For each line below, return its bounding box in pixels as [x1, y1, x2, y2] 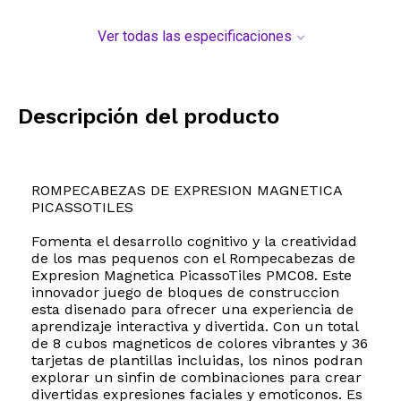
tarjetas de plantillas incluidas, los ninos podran [31, 352, 363, 370]
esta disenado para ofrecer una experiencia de [31, 301, 354, 319]
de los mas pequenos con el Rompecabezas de [31, 250, 355, 268]
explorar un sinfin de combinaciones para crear [31, 369, 362, 387]
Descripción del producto [18, 104, 279, 130]
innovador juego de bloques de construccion [31, 284, 339, 302]
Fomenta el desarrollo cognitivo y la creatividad [31, 233, 357, 251]
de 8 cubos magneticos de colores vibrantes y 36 [31, 335, 368, 353]
